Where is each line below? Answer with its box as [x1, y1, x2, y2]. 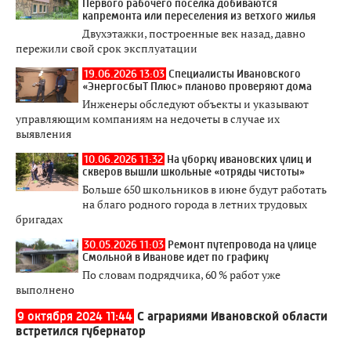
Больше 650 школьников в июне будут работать [82, 181, 327, 197]
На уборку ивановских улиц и [167, 152, 312, 165]
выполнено [16, 281, 74, 297]
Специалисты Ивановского [168, 67, 301, 80]
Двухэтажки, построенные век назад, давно [82, 25, 306, 41]
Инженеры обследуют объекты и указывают [82, 96, 309, 111]
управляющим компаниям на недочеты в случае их [16, 110, 280, 126]
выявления [16, 125, 71, 141]
